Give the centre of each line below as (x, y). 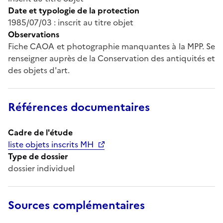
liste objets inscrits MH (51, 144)
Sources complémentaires (76, 205)
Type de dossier (38, 156)
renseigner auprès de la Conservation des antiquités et (111, 58)
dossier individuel (41, 168)
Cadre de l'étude (40, 132)
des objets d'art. (39, 70)
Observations (34, 34)
